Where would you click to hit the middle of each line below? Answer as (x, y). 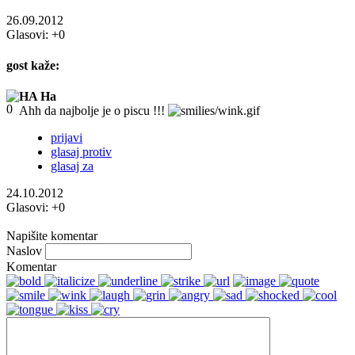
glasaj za (72, 166)
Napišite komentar (52, 236)
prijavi (67, 138)
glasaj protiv (81, 152)
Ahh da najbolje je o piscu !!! (94, 111)
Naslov (24, 251)
